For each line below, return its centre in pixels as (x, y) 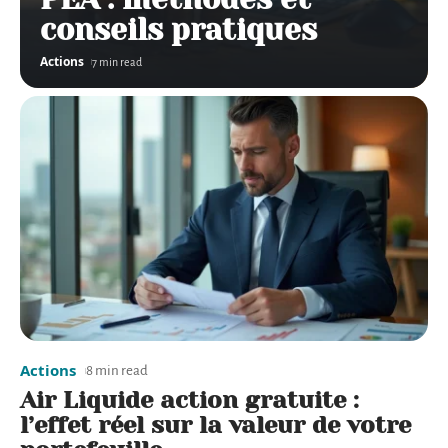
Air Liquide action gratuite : (189, 400)
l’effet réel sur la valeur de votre (215, 425)
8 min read (117, 371)
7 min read (117, 62)
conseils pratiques (178, 30)
